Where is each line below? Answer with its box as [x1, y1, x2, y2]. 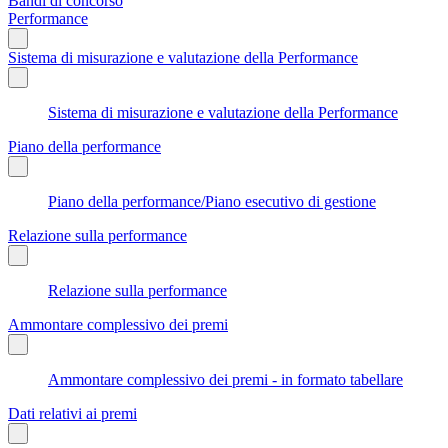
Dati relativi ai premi [8, 404, 137, 422]
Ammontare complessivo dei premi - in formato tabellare [48, 370, 403, 388]
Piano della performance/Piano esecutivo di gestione [48, 192, 376, 210]
